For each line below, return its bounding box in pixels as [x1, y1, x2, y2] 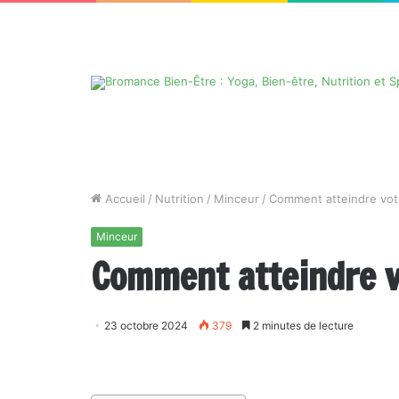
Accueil [102, 191, 145, 206]
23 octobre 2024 [104, 319, 188, 332]
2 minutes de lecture [250, 319, 354, 332]
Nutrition [155, 191, 204, 206]
